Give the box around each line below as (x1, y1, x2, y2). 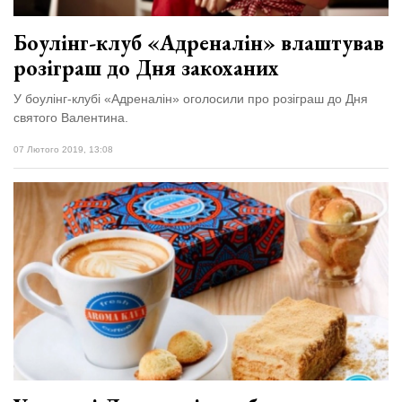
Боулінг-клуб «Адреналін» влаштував (13, 28, 384, 57)
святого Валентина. (13, 109, 132, 125)
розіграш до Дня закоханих (13, 53, 279, 82)
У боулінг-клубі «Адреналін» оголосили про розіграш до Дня (13, 91, 368, 106)
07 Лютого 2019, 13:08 (13, 144, 113, 154)
